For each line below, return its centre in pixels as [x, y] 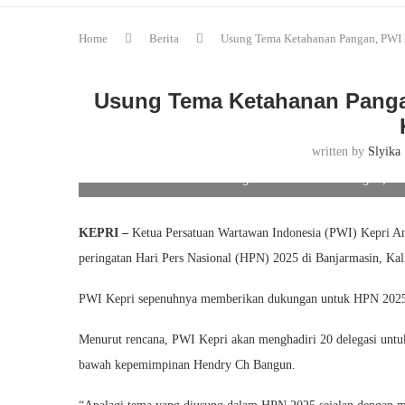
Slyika [385, 151]
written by [340, 151]
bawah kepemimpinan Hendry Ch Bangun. [187, 365]
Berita [164, 38]
